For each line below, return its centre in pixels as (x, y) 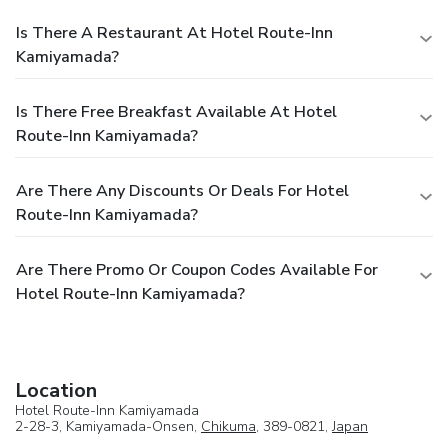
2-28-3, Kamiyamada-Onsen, (108, 426)
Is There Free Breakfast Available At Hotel (176, 111)
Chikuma (228, 426)
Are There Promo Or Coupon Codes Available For (197, 269)
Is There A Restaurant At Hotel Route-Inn (174, 32)
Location (56, 390)
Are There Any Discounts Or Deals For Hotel (182, 190)
